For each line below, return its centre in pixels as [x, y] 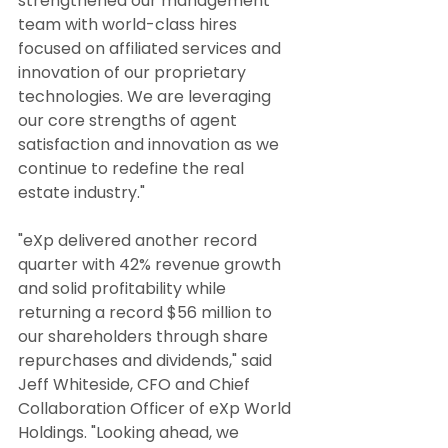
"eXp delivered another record [139, 241]
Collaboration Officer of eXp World [156, 409]
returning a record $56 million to [147, 313]
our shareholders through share [145, 337]
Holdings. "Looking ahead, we [130, 433]
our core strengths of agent [129, 121]
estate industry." [81, 193]
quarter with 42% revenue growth [151, 265]
